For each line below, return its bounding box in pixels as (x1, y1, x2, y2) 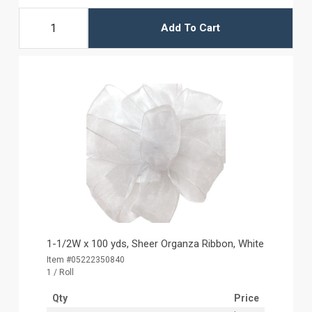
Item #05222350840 (47, 254, 125, 265)
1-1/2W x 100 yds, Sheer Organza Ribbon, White (47, 237, 265, 250)
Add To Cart (160, 22, 220, 35)
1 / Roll (47, 267, 75, 277)
